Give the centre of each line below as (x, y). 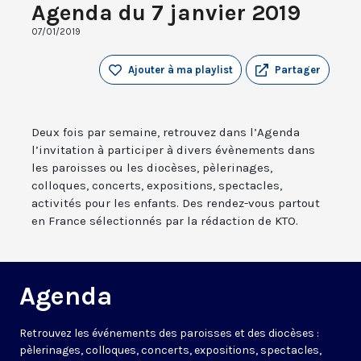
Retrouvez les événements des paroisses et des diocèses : (169, 334)
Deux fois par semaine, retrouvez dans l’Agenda (166, 133)
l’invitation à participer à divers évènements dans (173, 150)
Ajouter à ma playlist (180, 70)
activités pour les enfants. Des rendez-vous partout (176, 203)
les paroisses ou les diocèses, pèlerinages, (152, 168)
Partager (298, 70)
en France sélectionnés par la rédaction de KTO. (165, 221)
